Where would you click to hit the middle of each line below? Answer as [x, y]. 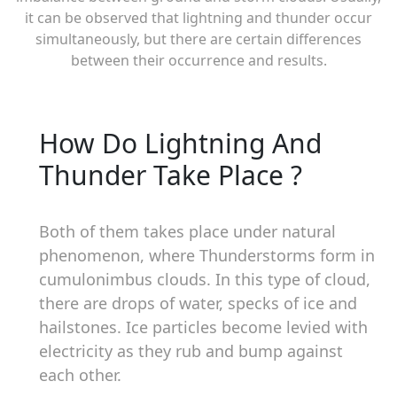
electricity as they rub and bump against [191, 351]
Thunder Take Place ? [171, 175]
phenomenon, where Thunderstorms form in [207, 255]
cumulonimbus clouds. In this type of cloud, [205, 279]
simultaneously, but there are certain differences [198, 39]
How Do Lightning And [180, 143]
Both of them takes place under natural [187, 231]
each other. [80, 375]
